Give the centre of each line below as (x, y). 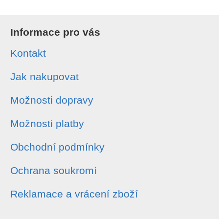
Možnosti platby (47, 123)
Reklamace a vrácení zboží (74, 194)
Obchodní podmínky (57, 147)
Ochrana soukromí (54, 170)
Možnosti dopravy (52, 100)
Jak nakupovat (44, 76)
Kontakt (28, 53)
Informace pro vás (55, 32)
